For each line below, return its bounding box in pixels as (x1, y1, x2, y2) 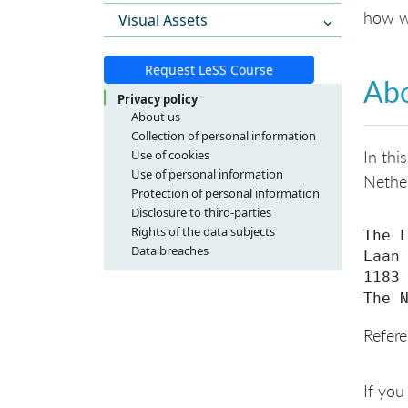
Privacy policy (117, 91, 198, 108)
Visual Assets (118, 10, 208, 31)
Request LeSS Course (145, 61, 273, 79)
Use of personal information (131, 166, 283, 183)
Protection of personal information (131, 185, 320, 202)
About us (131, 108, 180, 126)
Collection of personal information (131, 127, 316, 145)
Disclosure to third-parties (131, 204, 271, 221)
